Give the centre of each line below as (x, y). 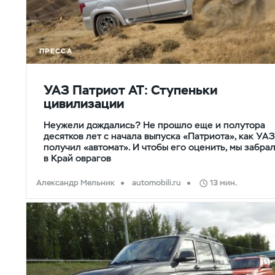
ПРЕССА (56, 51)
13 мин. (223, 182)
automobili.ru (157, 182)
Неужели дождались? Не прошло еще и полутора (154, 125)
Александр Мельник (76, 182)
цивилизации (84, 103)
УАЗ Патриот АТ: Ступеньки (130, 90)
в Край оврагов (77, 158)
